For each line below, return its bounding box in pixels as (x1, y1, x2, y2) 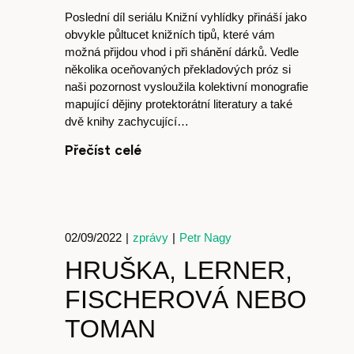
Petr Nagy (179, 231, 232, 244)
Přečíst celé (65, 142, 141, 157)
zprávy (133, 231, 168, 244)
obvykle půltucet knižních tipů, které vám (65, 28, 275, 41)
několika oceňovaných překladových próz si (65, 62, 291, 76)
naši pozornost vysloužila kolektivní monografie (65, 80, 308, 93)
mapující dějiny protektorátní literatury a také (65, 97, 292, 111)
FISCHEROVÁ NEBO (65, 285, 307, 314)
